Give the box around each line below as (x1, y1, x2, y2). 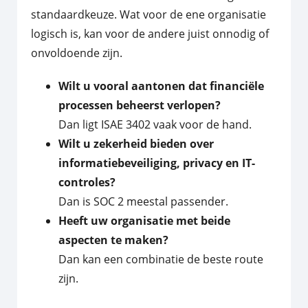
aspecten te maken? (58, 232, 168, 247)
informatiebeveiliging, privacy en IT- (58, 155, 255, 170)
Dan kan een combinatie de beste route (58, 251, 263, 267)
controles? (58, 174, 115, 190)
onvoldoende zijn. (31, 45, 122, 60)
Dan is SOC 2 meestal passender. (58, 193, 228, 209)
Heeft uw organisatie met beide (58, 212, 230, 228)
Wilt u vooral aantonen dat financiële (58, 78, 264, 93)
